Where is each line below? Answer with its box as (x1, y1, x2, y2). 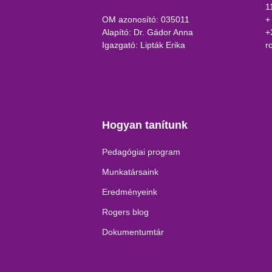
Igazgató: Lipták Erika (102, 40, 186, 50)
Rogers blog (102, 207, 149, 217)
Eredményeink (102, 187, 158, 197)
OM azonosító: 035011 (102, 15, 190, 25)
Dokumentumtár (102, 227, 165, 237)
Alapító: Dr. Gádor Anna (102, 27, 194, 38)
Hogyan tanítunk (102, 119, 188, 132)
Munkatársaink (102, 167, 159, 177)
